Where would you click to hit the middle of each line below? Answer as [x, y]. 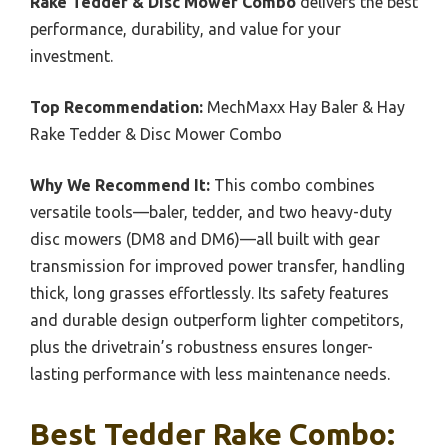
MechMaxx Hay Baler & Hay [304, 106]
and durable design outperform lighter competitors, [217, 319]
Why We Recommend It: [120, 184]
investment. [71, 55]
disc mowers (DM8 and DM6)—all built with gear [205, 238]
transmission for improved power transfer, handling [217, 265]
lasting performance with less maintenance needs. [210, 373]
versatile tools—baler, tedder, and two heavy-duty [211, 211]
